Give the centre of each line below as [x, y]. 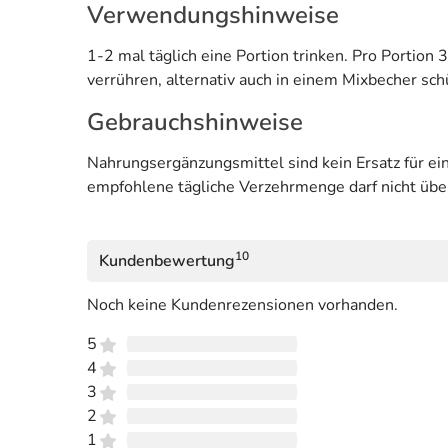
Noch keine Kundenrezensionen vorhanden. [242, 304]
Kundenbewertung [167, 260]
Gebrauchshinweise [195, 121]
